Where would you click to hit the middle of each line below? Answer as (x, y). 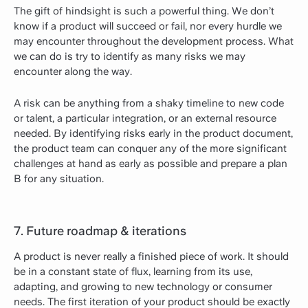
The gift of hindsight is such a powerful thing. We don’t (144, 11)
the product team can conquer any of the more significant (150, 149)
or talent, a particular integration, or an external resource (145, 119)
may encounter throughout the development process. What (154, 42)
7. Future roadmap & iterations (100, 231)
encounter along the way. (73, 72)
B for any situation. (59, 179)
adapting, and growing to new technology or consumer (143, 287)
